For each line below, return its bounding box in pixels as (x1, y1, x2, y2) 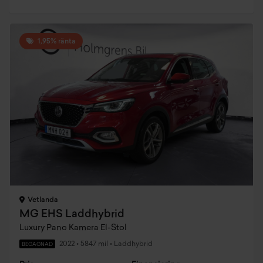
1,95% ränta (36, 38, 76, 45)
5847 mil (79, 241, 108, 248)
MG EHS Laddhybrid (19, 209, 124, 220)
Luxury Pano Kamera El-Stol (19, 224, 127, 232)
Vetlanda (26, 197, 58, 204)
